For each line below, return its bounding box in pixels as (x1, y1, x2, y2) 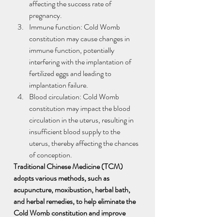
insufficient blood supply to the (29, 125, 122, 137)
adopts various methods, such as (14, 172, 111, 184)
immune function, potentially (29, 44, 116, 56)
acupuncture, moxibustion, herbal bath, (14, 184, 132, 195)
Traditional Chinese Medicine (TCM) (14, 160, 124, 172)
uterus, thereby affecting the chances (29, 137, 140, 149)
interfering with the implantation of (29, 56, 133, 67)
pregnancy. (29, 9, 62, 21)
